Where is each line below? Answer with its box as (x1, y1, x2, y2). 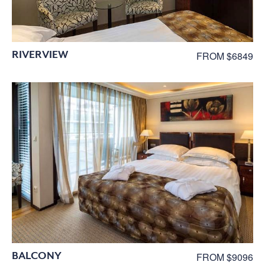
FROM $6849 (196, 49, 253, 63)
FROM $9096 (196, 250, 253, 264)
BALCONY (12, 249, 62, 261)
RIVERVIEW (12, 48, 68, 60)
